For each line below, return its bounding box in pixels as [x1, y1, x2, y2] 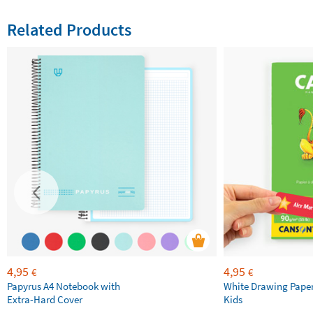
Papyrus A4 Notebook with [7, 279, 120, 293]
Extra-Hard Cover [7, 293, 82, 306]
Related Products [7, 19, 131, 41]
